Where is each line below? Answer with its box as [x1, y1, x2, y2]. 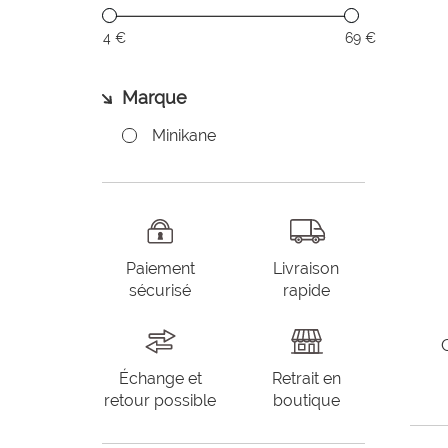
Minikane [152, 126, 216, 145]
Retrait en [271, 369, 341, 388]
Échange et [118, 369, 202, 388]
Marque [122, 87, 187, 108]
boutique [272, 391, 340, 410]
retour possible [104, 391, 217, 410]
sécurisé [129, 281, 192, 300]
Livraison [273, 259, 340, 278]
